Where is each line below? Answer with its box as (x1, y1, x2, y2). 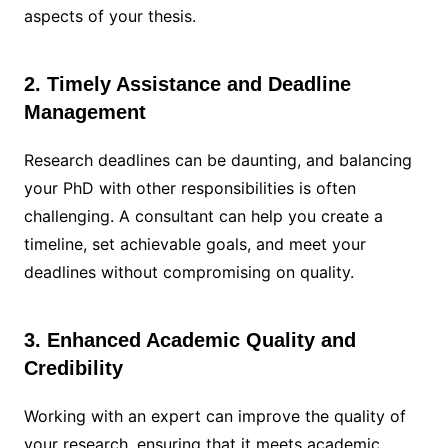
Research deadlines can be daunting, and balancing (23, 150, 412, 171)
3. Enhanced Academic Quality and (23, 329, 356, 352)
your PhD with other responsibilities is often (23, 178, 356, 199)
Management (23, 101, 146, 124)
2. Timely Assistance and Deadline (23, 73, 351, 96)
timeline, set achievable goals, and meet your (23, 234, 366, 255)
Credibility (23, 357, 123, 380)
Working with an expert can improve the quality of (23, 406, 406, 427)
